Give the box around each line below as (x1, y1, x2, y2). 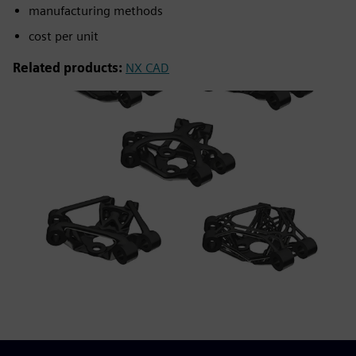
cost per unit (29, 29, 99, 44)
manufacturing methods (29, 3, 163, 18)
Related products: (13, 60, 122, 75)
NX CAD (126, 60, 169, 75)
